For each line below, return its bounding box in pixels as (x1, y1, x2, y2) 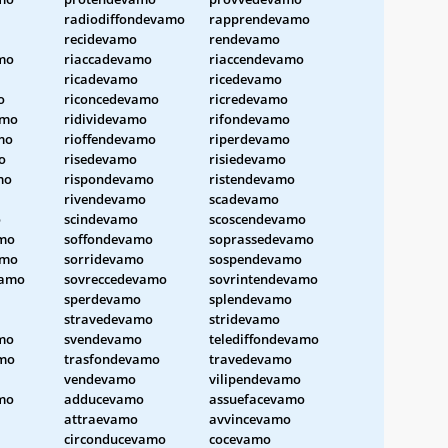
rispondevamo (64, 169, 154, 188)
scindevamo (64, 209, 138, 228)
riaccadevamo (64, 49, 152, 68)
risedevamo (64, 149, 137, 168)
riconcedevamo (64, 89, 159, 108)
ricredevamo (209, 89, 288, 108)
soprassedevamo (209, 229, 314, 248)
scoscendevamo (209, 209, 306, 228)
